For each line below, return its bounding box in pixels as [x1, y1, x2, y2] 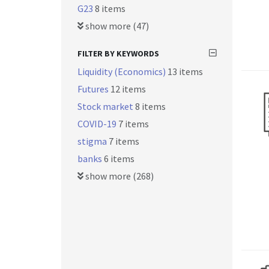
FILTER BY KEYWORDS [77, 48, 159, 59]
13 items [168, 65, 203, 77]
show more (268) [83, 170, 154, 182]
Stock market [77, 100, 135, 112]
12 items [110, 83, 146, 95]
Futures [77, 83, 110, 95]
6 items [104, 153, 134, 165]
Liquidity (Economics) [77, 65, 168, 77]
